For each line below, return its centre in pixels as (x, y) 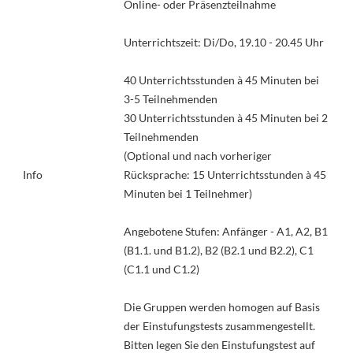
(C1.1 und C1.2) (161, 269)
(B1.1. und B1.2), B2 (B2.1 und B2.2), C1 (218, 250)
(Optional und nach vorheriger (197, 156)
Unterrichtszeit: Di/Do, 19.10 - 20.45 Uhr (223, 42)
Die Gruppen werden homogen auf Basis (221, 307)
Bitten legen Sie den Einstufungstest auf (219, 345)
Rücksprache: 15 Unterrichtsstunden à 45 (225, 175)
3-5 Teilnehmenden (170, 99)
